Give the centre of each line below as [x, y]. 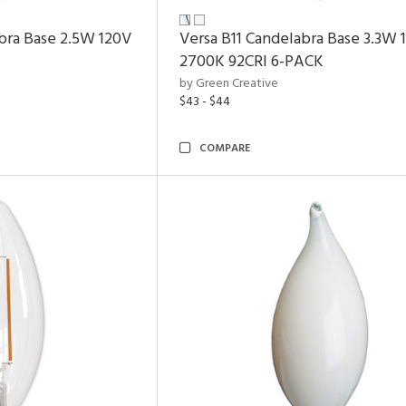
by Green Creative [229, 84]
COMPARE [225, 149]
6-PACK [295, 62]
